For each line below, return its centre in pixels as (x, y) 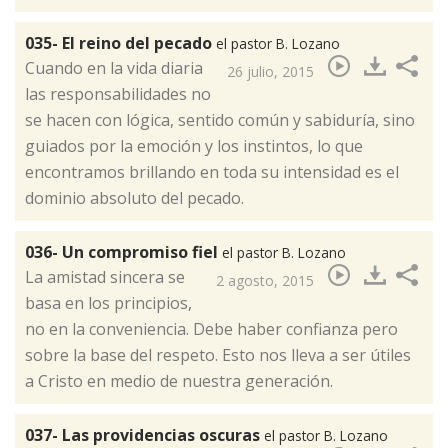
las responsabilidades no (118, 93)
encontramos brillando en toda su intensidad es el (212, 171)
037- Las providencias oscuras (144, 434)
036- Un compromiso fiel (123, 251)
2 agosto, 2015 (265, 280)
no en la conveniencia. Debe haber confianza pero (211, 328)
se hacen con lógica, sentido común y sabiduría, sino (220, 119)
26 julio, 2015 (270, 71)
